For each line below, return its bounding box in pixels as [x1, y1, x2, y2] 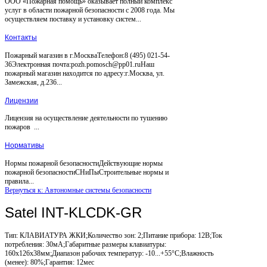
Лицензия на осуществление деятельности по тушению [5, 114, 167, 123]
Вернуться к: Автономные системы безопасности [5, 186, 151, 195]
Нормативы [5, 141, 44, 150]
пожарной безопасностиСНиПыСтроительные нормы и [5, 168, 169, 177]
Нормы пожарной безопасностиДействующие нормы [5, 159, 163, 168]
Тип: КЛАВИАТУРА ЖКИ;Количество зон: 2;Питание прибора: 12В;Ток [5, 231, 222, 240]
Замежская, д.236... [5, 77, 62, 86]
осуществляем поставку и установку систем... [5, 14, 141, 23]
